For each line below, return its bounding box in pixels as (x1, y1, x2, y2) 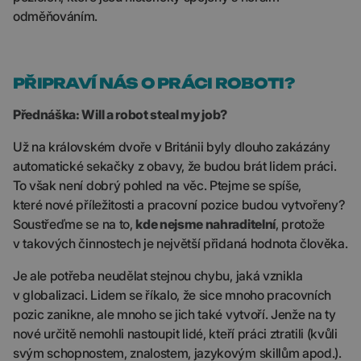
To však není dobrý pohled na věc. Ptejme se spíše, (13, 177, 301, 193)
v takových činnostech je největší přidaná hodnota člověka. (13, 235, 348, 251)
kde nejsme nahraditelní (135, 216, 276, 232)
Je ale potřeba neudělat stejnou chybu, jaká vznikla (13, 268, 303, 284)
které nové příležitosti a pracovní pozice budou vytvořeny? (13, 197, 346, 213)
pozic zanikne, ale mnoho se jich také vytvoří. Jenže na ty (13, 306, 336, 322)
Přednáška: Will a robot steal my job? (13, 106, 228, 122)
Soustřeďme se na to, (13, 216, 136, 232)
